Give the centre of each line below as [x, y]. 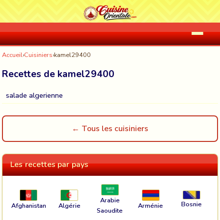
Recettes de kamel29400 [58, 74]
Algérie [69, 206]
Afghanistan [28, 206]
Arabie [110, 201]
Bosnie [191, 205]
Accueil [12, 55]
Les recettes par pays [50, 165]
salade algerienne [34, 95]
